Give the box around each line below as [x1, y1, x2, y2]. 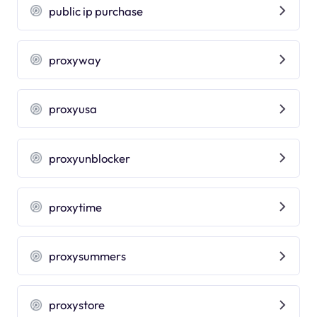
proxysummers [49, 248, 127, 264]
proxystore [49, 297, 105, 313]
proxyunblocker [49, 150, 131, 166]
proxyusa [49, 101, 98, 117]
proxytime [49, 199, 103, 214]
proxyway [49, 52, 102, 67]
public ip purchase [49, 3, 144, 18]
